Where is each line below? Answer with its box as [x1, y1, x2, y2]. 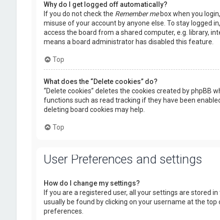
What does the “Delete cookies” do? [43, 78, 158, 85]
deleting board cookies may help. [43, 106, 145, 113]
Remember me [114, 10, 159, 18]
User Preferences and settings [43, 152, 202, 166]
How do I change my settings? [43, 179, 140, 187]
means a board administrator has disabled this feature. [43, 38, 214, 46]
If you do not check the [43, 10, 115, 18]
